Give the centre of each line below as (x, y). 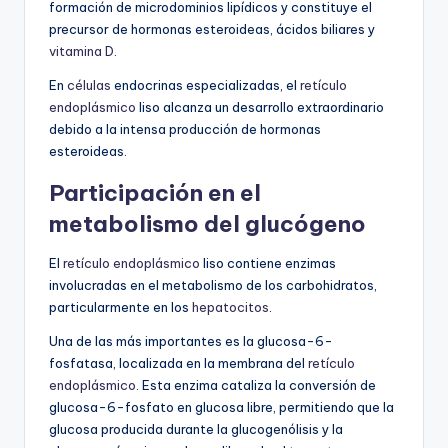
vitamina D (81, 51)
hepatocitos (230, 307)
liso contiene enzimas (268, 263)
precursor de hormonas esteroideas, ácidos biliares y (212, 29)
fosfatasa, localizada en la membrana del (178, 363)
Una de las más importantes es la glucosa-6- (191, 341)
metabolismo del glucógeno (207, 224)
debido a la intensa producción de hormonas (185, 129)
